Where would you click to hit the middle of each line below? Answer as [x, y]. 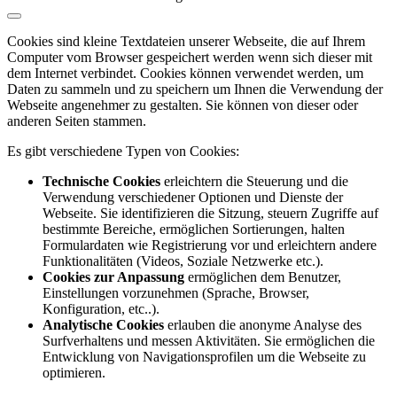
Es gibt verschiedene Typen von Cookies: [123, 151]
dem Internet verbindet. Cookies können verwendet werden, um [185, 73]
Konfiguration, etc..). [101, 309]
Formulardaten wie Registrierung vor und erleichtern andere [210, 245]
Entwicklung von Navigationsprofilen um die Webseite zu [204, 357]
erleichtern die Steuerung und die [254, 181]
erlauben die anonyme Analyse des [263, 325]
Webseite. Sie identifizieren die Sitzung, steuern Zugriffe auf [210, 213]
